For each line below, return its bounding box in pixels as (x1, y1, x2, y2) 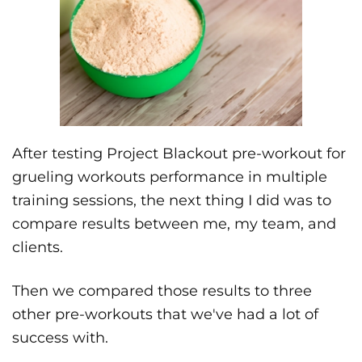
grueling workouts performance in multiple (12, 168, 327, 187)
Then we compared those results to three (12, 282, 312, 301)
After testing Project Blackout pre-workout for (12, 145, 346, 163)
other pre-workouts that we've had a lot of (12, 305, 318, 324)
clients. (12, 238, 63, 257)
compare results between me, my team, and (12, 215, 336, 234)
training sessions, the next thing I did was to (12, 192, 331, 210)
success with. (12, 329, 108, 347)
